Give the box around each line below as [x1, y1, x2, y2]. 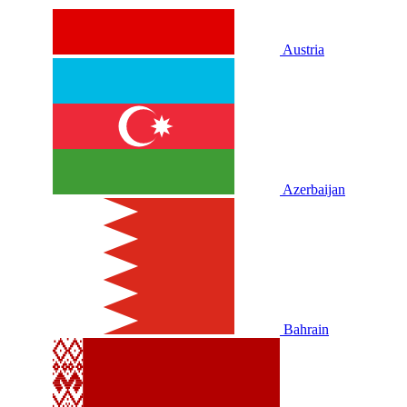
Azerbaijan [283, 182, 345, 198]
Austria [283, 42, 324, 58]
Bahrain [283, 322, 329, 338]
